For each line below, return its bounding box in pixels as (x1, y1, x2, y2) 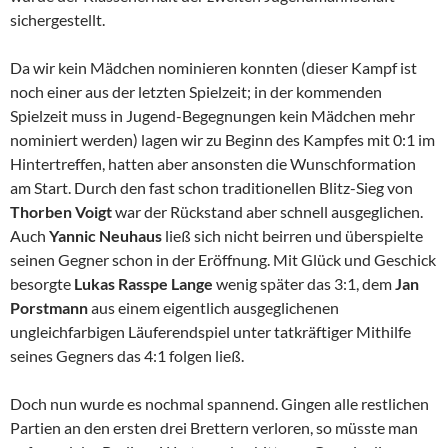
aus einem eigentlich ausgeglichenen (91, 298, 339, 318)
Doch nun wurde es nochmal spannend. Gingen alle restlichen (10, 394, 429, 414)
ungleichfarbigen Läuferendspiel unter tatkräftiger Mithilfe (10, 322, 411, 342)
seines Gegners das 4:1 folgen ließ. (10, 346, 244, 366)
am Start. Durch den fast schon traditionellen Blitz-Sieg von (10, 178, 413, 198)
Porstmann (10, 298, 91, 318)
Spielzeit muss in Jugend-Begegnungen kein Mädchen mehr (10, 106, 415, 126)
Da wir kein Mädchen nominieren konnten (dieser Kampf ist (10, 58, 417, 78)
